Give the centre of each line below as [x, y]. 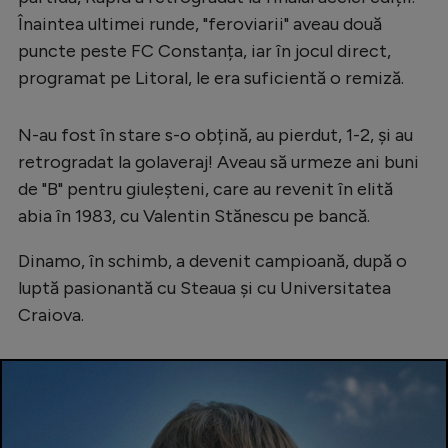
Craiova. [51, 315]
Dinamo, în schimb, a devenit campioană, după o [212, 261]
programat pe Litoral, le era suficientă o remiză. [211, 78]
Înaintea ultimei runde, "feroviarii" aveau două [200, 24]
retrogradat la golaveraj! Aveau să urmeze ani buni [218, 162]
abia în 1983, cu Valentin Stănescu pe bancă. [194, 216]
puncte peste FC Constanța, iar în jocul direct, [204, 51]
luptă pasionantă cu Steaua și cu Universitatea [204, 288]
